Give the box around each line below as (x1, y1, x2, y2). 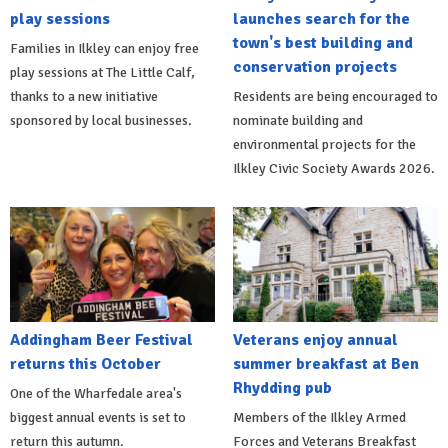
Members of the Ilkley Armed (232, 409, 406, 427)
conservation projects (232, 56, 397, 77)
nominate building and (232, 111, 363, 129)
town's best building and (232, 32, 413, 53)
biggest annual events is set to (10, 409, 186, 427)
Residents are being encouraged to (232, 87, 438, 105)
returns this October (10, 354, 161, 375)
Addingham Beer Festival (10, 330, 193, 351)
